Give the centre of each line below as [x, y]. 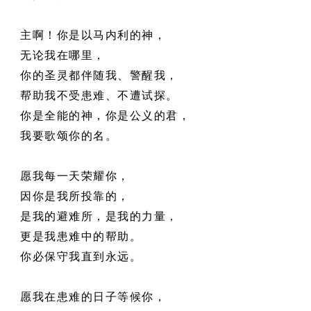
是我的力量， [142, 217]
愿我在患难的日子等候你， [93, 297]
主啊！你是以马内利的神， [93, 35]
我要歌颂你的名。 [69, 136]
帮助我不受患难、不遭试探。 [99, 96]
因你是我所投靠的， [75, 196]
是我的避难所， [63, 217]
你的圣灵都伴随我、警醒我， [99, 76]
